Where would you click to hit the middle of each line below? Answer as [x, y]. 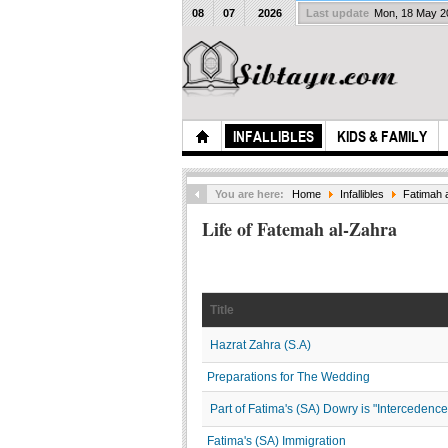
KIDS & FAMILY [382, 136]
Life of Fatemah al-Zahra [299, 229]
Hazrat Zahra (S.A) [260, 345]
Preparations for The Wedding [288, 377]
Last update [337, 13]
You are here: [251, 194]
